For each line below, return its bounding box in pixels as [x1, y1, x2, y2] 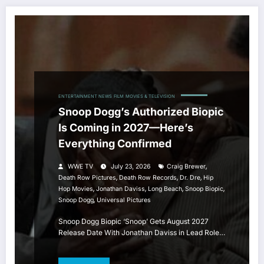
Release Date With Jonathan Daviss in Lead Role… [58, 228, 225, 237]
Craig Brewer [167, 163, 206, 171]
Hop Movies [58, 185, 93, 193]
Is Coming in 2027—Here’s [58, 121, 193, 134]
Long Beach [148, 185, 182, 193]
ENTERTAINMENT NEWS [58, 94, 112, 100]
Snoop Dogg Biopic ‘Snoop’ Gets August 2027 [58, 217, 209, 226]
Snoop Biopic [185, 185, 223, 193]
